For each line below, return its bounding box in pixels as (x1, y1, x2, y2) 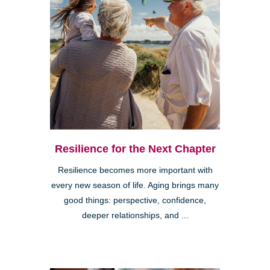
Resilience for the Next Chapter (54, 142, 216, 155)
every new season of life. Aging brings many (51, 180, 219, 190)
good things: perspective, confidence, (64, 195, 206, 205)
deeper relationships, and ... (81, 210, 189, 220)
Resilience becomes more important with (57, 165, 213, 175)
